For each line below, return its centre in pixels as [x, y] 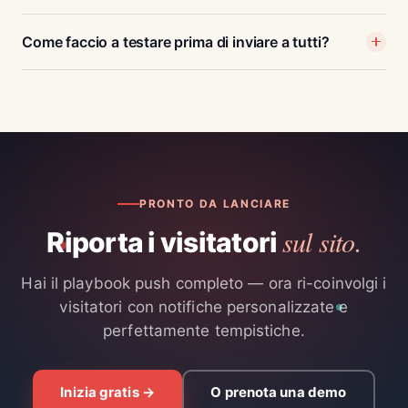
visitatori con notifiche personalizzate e [204, 306]
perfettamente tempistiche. [204, 330]
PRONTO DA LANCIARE [215, 203]
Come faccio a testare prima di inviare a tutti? [176, 41]
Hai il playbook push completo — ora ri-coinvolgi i [204, 283]
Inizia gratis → [107, 393]
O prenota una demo [279, 393]
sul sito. [321, 241]
